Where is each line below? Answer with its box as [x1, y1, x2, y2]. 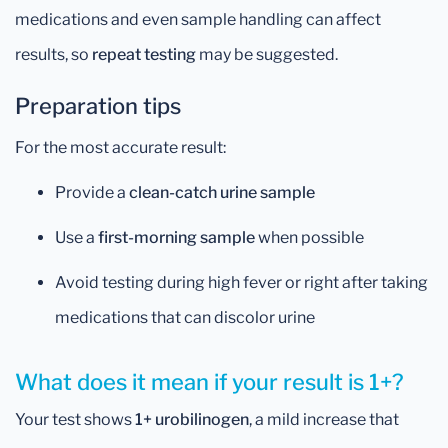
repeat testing [92, 45, 196, 64]
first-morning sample [98, 228, 255, 247]
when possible [255, 228, 364, 247]
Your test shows [15, 410, 135, 429]
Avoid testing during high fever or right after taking [55, 273, 428, 292]
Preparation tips [15, 93, 181, 119]
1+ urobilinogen [135, 410, 249, 429]
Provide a [55, 183, 129, 202]
